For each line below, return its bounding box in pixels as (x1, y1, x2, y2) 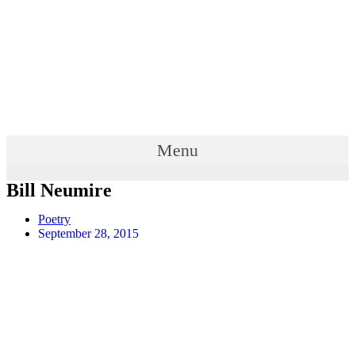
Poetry (38, 212, 71, 226)
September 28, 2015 (38, 227, 139, 240)
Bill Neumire (6, 180, 112, 200)
